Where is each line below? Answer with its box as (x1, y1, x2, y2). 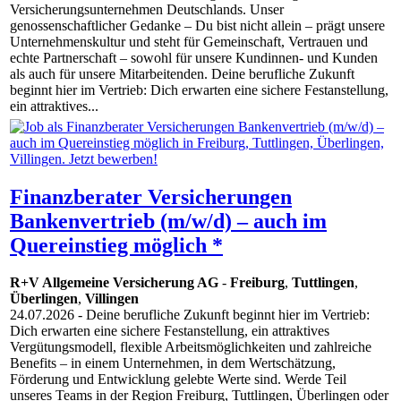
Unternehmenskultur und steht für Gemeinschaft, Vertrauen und (10, 34, 368, 50)
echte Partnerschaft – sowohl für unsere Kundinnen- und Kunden (10, 50, 378, 66)
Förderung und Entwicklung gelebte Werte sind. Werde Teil (10, 371, 346, 388)
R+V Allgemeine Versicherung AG (10, 275, 218, 291)
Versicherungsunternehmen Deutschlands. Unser (10, 2, 284, 18)
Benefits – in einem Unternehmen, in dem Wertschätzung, (10, 355, 336, 371)
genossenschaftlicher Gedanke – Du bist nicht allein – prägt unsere (10, 18, 385, 34)
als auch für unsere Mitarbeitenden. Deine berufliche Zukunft (10, 66, 354, 82)
